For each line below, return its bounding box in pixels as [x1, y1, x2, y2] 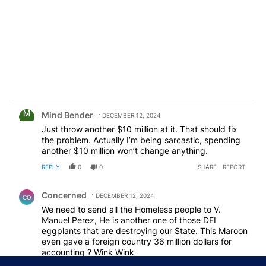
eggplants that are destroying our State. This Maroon [42, 225, 248, 236]
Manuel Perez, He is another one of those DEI [42, 214, 216, 225]
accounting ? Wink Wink [42, 246, 134, 257]
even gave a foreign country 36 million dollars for [42, 236, 232, 246]
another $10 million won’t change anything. [42, 145, 208, 156]
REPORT [223, 163, 245, 170]
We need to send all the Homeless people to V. [42, 204, 221, 214]
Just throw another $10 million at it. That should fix [42, 123, 237, 134]
